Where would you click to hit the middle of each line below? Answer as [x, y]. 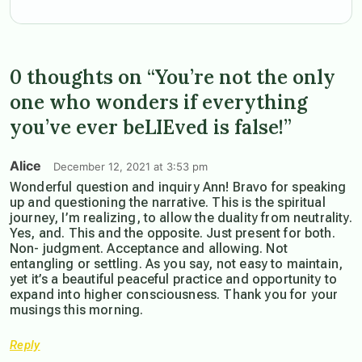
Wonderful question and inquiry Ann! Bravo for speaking [178, 187]
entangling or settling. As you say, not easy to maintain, [177, 264]
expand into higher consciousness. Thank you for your [174, 295]
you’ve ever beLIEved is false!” [151, 128]
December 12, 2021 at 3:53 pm [130, 167]
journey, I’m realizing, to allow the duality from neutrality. [181, 218]
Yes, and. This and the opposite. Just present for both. [173, 234]
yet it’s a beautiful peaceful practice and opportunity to [174, 280]
